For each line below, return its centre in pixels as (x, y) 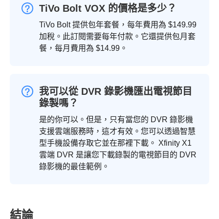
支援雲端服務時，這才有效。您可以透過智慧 (117, 131)
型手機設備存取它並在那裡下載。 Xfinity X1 (115, 143)
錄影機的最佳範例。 (74, 167)
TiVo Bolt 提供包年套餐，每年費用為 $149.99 (118, 25)
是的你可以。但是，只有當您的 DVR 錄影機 (116, 120)
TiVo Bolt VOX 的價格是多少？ (108, 9)
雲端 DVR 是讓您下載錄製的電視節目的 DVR (118, 155)
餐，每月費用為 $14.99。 (83, 48)
